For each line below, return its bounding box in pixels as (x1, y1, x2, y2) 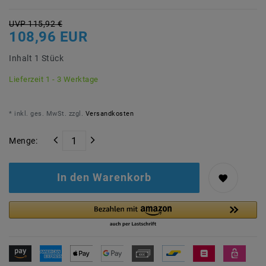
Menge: (9, 135, 37, 145)
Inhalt (9, 53, 34, 64)
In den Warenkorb (57, 172, 151, 184)
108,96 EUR (9, 28, 87, 46)
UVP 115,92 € (9, 19, 62, 29)
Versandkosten (83, 110, 134, 118)
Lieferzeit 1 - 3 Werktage (9, 75, 99, 84)
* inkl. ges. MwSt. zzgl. (9, 110, 83, 118)
